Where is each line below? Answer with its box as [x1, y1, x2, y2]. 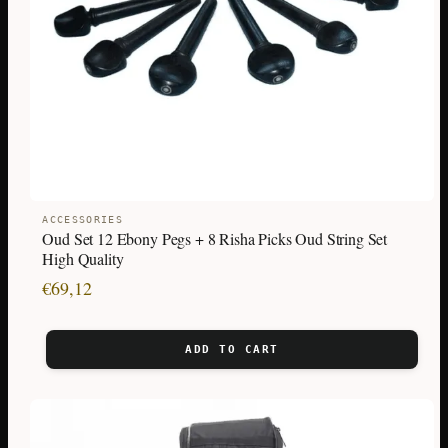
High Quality [42, 248, 124, 270]
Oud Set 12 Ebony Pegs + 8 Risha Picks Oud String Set [42, 228, 388, 250]
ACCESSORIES [42, 214, 124, 226]
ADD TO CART [185, 343, 279, 357]
